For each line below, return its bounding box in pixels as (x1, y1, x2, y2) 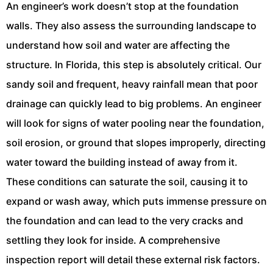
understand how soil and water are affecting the (6, 38, 230, 51)
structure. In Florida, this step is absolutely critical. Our (6, 58, 261, 71)
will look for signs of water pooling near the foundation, (6, 116, 264, 129)
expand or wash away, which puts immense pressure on (6, 194, 267, 207)
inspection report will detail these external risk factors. (6, 253, 260, 266)
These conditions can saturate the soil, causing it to (6, 175, 248, 188)
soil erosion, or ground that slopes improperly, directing (6, 136, 266, 149)
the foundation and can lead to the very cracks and (6, 214, 243, 227)
